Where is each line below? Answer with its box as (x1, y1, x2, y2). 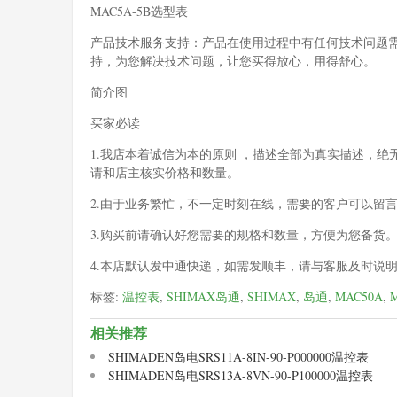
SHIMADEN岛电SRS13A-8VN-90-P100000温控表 (108, 366, 373, 384)
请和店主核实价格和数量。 (90, 163, 239, 181)
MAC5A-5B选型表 (90, 2, 188, 19)
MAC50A (335, 287, 383, 305)
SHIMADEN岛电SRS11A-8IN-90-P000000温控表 (108, 347, 369, 365)
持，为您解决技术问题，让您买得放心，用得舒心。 (90, 51, 376, 69)
